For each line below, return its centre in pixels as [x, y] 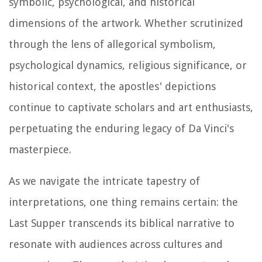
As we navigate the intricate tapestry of [104, 181]
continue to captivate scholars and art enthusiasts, [131, 107]
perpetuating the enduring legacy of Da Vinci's [121, 128]
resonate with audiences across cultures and [116, 244]
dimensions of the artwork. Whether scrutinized [126, 23]
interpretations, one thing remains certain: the [123, 202]
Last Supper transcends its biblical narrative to [122, 223]
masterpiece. [40, 149]
